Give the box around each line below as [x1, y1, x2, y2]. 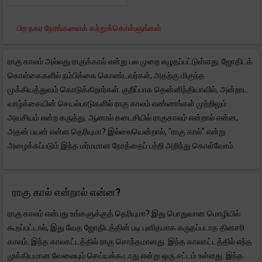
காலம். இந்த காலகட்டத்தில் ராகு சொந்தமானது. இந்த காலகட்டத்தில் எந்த [8, 237, 252, 246]
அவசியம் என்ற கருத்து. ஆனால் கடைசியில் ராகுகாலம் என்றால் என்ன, [8, 113, 238, 122]
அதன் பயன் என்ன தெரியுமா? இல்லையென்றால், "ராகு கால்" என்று [8, 127, 226, 136]
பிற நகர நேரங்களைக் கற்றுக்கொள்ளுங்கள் [17, 23, 161, 33]
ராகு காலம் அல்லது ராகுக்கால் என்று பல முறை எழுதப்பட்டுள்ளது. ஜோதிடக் [8, 57, 253, 66]
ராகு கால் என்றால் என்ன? [12, 186, 120, 198]
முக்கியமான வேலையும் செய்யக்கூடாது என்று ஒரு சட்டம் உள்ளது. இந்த [8, 251, 243, 260]
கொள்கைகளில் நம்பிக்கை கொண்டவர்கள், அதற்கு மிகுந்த [8, 71, 205, 80]
